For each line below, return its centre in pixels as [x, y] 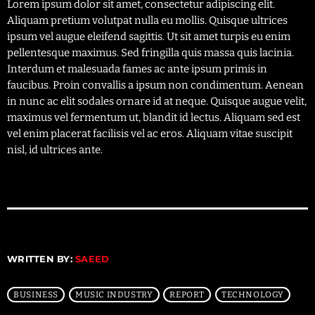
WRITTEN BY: [41, 258]
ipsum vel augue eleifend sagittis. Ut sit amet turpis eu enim [149, 36]
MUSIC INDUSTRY [114, 294]
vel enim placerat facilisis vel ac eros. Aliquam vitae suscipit [150, 133]
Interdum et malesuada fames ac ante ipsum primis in [137, 69]
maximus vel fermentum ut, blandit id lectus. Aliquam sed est [154, 117]
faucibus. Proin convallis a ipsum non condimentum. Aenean [155, 85]
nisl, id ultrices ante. [55, 149]
